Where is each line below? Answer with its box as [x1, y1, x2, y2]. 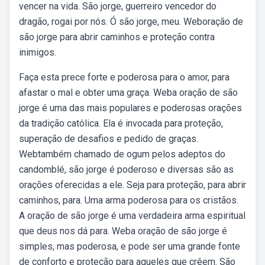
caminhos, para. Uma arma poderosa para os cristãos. [19, 195, 238, 206]
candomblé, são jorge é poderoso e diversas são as [19, 164, 234, 175]
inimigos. [19, 47, 56, 58]
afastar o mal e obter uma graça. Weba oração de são [19, 87, 238, 98]
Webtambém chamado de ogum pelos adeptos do [19, 148, 225, 160]
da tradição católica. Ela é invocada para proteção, [19, 118, 223, 129]
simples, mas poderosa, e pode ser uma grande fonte [19, 241, 240, 252]
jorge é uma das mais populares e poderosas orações [19, 102, 242, 114]
